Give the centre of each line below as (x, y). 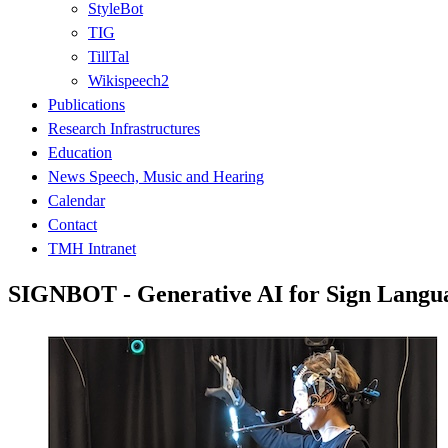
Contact (72, 224)
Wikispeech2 (128, 80)
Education (80, 152)
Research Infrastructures (124, 128)
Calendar (76, 200)
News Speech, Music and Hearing (156, 176)
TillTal (108, 56)
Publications (86, 104)
